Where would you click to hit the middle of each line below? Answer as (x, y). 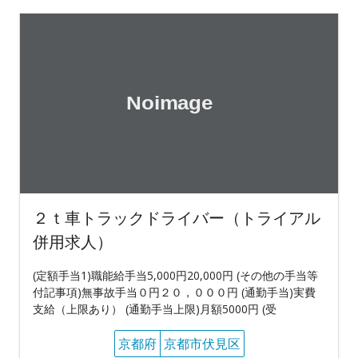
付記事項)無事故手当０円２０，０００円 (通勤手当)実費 (174, 292)
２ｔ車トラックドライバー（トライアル (177, 218)
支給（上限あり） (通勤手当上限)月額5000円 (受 (155, 309)
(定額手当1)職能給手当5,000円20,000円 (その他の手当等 (175, 276)
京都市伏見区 (202, 344)
